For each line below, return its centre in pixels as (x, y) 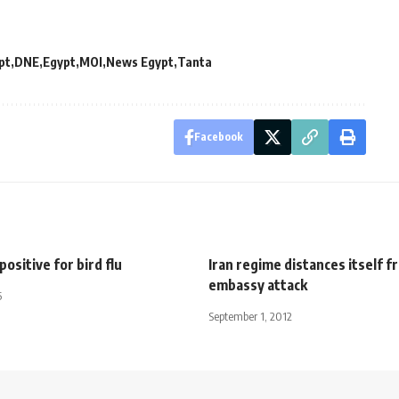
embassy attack (258, 285)
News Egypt (140, 61)
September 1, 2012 (250, 316)
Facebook (218, 136)
